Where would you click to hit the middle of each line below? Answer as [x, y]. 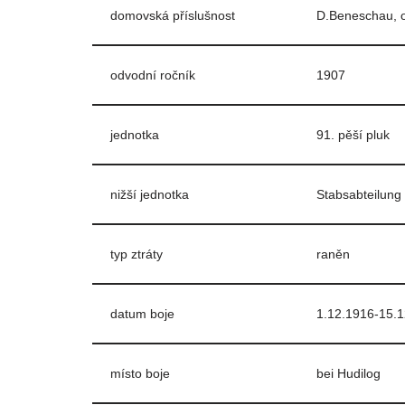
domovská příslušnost [173, 15]
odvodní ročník [153, 75]
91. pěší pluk [353, 135]
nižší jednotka [150, 194]
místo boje [140, 373]
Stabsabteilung [359, 194]
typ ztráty [137, 254]
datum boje [142, 314]
